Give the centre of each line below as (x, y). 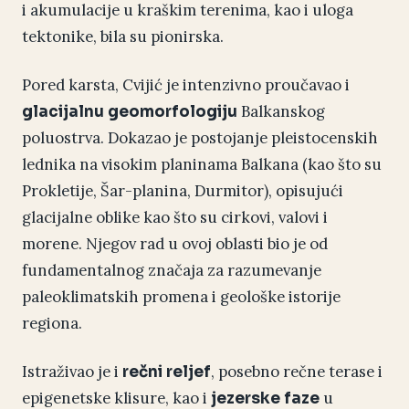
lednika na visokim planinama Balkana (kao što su (202, 165)
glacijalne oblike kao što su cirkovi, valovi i (175, 218)
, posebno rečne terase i (297, 372)
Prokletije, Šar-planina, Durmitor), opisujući (183, 191)
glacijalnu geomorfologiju (130, 112)
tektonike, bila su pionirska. (123, 37)
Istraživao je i (72, 372)
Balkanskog (281, 112)
